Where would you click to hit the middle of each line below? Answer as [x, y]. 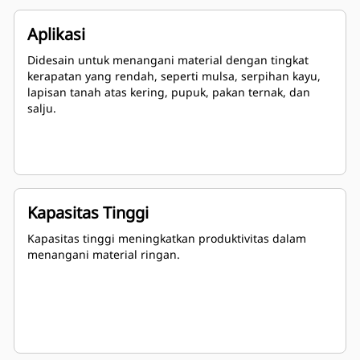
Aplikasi [56, 35]
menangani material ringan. [104, 255]
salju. [42, 108]
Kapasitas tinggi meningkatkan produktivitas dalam [167, 239]
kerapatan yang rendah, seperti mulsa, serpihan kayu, [174, 76]
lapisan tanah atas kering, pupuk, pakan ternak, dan [169, 92]
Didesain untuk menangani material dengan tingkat [168, 60]
